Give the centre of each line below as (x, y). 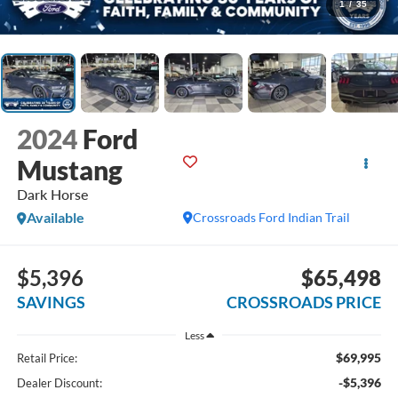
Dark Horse (52, 195)
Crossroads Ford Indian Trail (272, 218)
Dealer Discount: (59, 383)
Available (55, 218)
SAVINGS (51, 302)
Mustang (69, 170)
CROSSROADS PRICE (304, 302)
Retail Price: (47, 358)
